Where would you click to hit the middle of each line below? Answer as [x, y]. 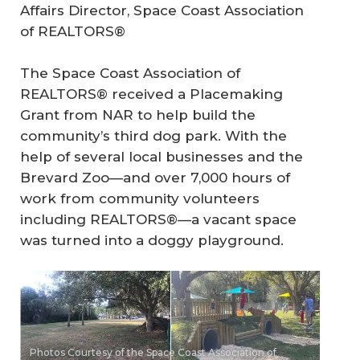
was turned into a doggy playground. [152, 240]
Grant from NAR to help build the [138, 115]
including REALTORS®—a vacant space [158, 219]
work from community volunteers [140, 198]
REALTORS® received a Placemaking [151, 94]
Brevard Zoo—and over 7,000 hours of [155, 177]
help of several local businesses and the [162, 156]
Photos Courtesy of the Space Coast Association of [153, 352]
